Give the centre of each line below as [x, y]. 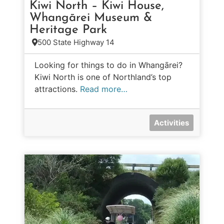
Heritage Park [68, 30]
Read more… [104, 89]
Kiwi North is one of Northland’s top [103, 77]
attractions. [57, 89]
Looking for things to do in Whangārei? [108, 65]
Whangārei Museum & [91, 18]
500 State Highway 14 [76, 42]
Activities [171, 122]
